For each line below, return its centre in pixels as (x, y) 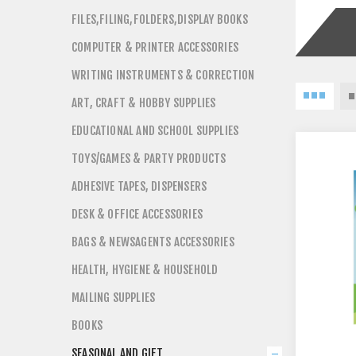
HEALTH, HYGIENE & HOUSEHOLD (145, 270)
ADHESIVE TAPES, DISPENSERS (139, 186)
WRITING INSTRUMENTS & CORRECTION (163, 75)
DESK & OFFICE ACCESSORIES (137, 214)
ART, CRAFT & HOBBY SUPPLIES (144, 103)
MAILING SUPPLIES (114, 298)
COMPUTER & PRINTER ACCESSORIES (155, 47)
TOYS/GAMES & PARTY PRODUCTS (149, 159)
